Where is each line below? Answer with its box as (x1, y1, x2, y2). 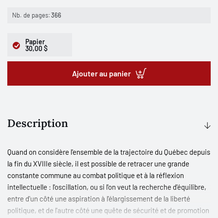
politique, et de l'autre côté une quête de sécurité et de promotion (7, 205, 209, 215)
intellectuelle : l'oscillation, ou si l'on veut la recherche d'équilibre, (7, 182, 206, 191)
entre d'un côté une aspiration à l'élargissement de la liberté (7, 194, 190, 203)
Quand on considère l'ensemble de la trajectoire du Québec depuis (7, 147, 210, 156)
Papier (25, 37, 45, 46)
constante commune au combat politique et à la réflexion (7, 170, 184, 180)
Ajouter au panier (72, 68, 131, 78)
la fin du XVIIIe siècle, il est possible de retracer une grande (7, 159, 189, 168)
